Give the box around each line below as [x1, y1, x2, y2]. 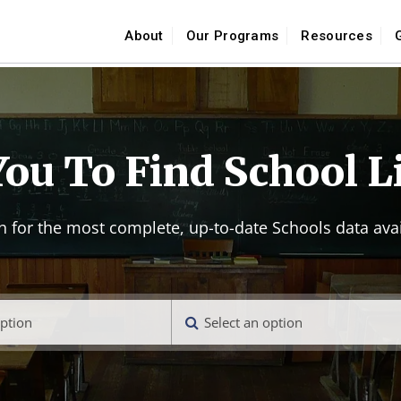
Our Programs [185, 28, 279, 44]
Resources [301, 28, 373, 44]
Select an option [204, 313, 303, 331]
